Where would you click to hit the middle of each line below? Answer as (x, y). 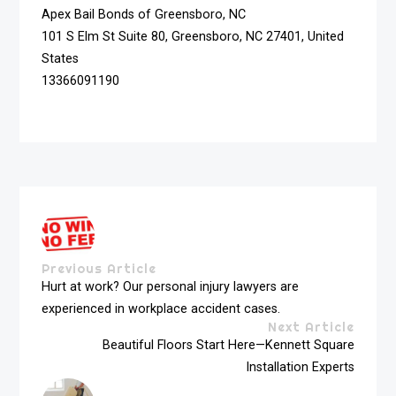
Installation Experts (300, 367)
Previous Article (99, 268)
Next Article (311, 327)
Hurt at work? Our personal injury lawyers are (171, 286)
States (61, 59)
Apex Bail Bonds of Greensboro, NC (144, 15)
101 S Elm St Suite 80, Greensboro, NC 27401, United (193, 37)
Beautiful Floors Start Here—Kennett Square (228, 345)
